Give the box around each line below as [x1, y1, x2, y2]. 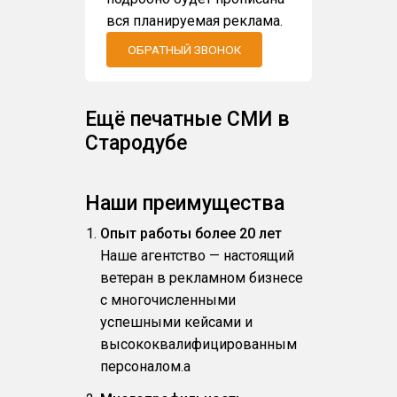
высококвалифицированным [100, 335, 298, 353]
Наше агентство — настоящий [100, 246, 295, 264]
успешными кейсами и [100, 313, 253, 331]
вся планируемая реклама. [105, 12, 283, 29]
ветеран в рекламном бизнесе [100, 269, 304, 286]
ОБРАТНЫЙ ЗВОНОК [127, 43, 241, 57]
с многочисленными [100, 291, 237, 308]
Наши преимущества [84, 191, 284, 215]
